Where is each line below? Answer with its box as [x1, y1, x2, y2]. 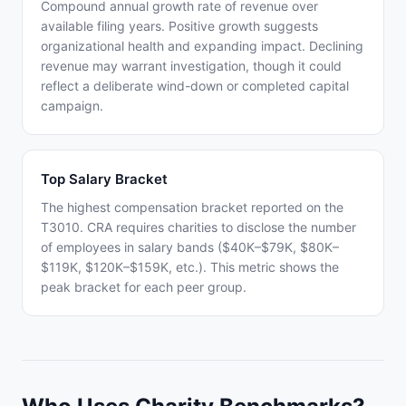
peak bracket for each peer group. [41, 279, 246, 295]
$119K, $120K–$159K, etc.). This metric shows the [41, 259, 339, 275]
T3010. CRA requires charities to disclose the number [41, 219, 356, 235]
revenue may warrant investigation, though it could [41, 58, 342, 73]
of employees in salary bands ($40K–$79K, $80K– [41, 239, 339, 255]
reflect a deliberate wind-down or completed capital [41, 78, 349, 93]
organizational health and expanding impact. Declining [41, 38, 363, 53]
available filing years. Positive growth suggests [41, 18, 318, 34]
